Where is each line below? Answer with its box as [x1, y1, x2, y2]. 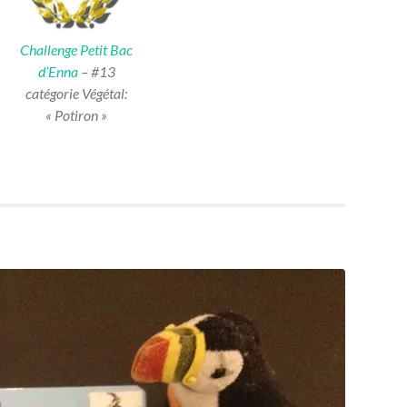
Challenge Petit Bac [20, 40, 133, 58]
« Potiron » [45, 105, 107, 124]
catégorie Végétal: [25, 84, 127, 102]
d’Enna [37, 62, 78, 80]
